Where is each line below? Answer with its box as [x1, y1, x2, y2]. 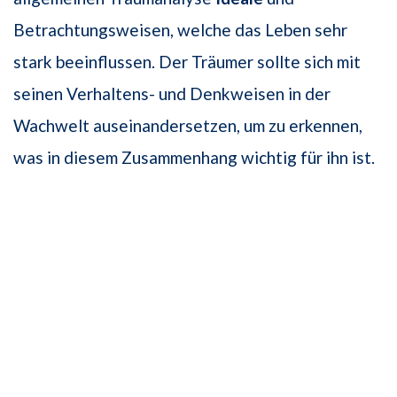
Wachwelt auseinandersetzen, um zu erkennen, [13, 114, 362, 136]
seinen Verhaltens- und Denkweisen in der [13, 82, 331, 104]
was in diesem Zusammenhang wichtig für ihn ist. [13, 146, 375, 167]
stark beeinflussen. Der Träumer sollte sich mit [13, 51, 361, 72]
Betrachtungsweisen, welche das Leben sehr [13, 19, 347, 40]
